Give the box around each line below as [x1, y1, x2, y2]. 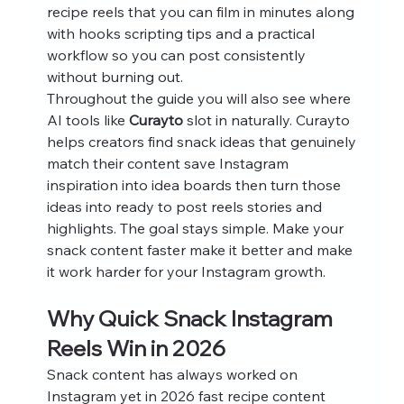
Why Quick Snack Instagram [46, 304, 337, 332]
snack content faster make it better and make [46, 240, 356, 259]
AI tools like [46, 110, 129, 129]
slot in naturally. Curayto [182, 110, 353, 129]
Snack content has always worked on [46, 364, 301, 383]
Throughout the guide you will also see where [46, 88, 354, 107]
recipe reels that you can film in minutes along [46, 2, 358, 21]
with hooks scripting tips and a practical [46, 23, 318, 42]
